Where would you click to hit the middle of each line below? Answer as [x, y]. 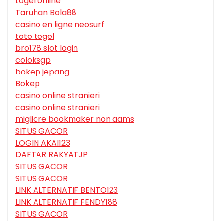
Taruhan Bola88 [46, 12]
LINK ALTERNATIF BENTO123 [67, 190]
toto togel [35, 36]
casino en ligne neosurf [60, 24]
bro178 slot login [47, 48]
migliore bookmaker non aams [75, 119]
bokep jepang [42, 72]
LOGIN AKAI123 [43, 143]
